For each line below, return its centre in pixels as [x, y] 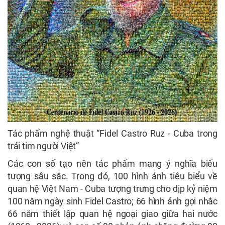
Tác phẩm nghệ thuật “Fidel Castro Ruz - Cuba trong [113, 133]
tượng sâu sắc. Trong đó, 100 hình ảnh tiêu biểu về [113, 176]
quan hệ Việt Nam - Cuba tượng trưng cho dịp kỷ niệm [113, 188]
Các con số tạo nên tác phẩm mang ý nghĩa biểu [113, 163]
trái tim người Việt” [43, 146]
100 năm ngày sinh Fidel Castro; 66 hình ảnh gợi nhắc [113, 201]
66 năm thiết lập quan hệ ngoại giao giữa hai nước [113, 213]
